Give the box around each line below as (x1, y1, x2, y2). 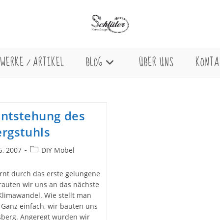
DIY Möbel (41, 145, 75, 155)
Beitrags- (29, 144, 59, 154)
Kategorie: (29, 155, 63, 165)
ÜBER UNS (139, 52, 174, 72)
